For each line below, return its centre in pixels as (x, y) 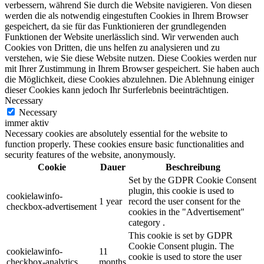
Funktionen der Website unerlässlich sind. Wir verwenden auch (122, 37)
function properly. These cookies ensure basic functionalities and (124, 144)
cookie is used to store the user (185, 257)
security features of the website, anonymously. (90, 155)
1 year (110, 202)
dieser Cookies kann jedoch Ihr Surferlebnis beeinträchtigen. (117, 90)
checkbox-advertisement (52, 207)
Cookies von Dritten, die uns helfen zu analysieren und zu (112, 48)
